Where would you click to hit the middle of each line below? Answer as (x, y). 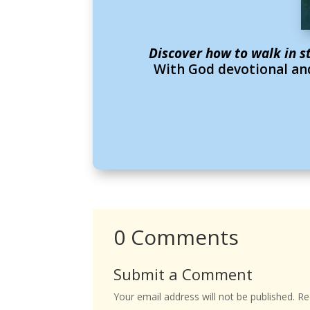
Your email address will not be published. (204, 297)
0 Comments (176, 237)
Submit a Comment (183, 274)
